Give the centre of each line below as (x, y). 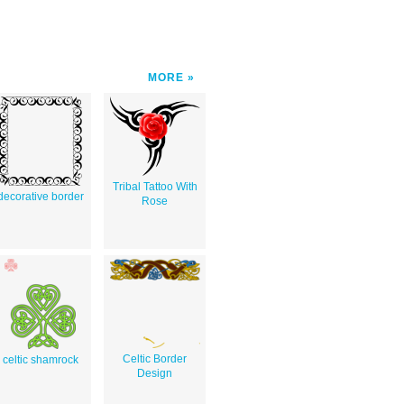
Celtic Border (155, 358)
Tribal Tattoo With (155, 186)
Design (155, 373)
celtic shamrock (40, 359)
